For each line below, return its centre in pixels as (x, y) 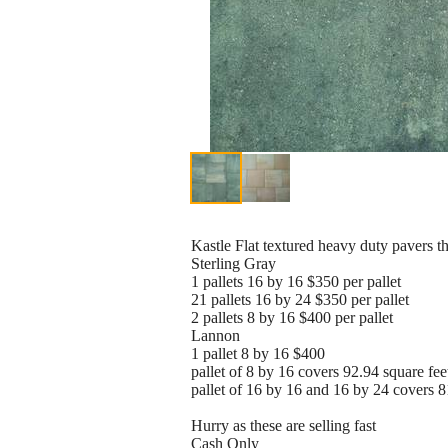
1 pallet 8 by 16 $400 (258, 354)
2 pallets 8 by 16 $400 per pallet (292, 318)
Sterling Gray (233, 264)
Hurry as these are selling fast (283, 426)
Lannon (215, 336)
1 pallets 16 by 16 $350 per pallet (296, 282)
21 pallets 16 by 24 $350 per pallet (300, 300)
